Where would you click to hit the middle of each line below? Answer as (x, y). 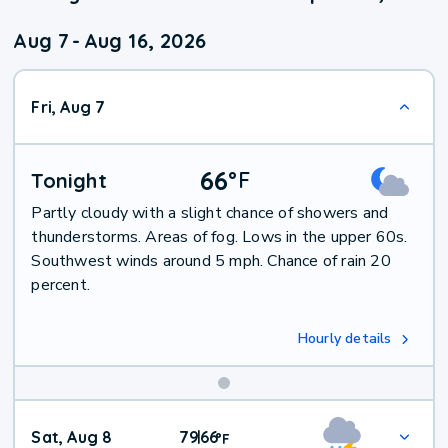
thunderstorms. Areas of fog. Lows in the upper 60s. (219, 237)
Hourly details (344, 339)
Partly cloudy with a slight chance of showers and (210, 213)
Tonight (69, 181)
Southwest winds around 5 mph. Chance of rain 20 (211, 261)
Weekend (278, 418)
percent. (61, 285)
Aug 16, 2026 (145, 41)
